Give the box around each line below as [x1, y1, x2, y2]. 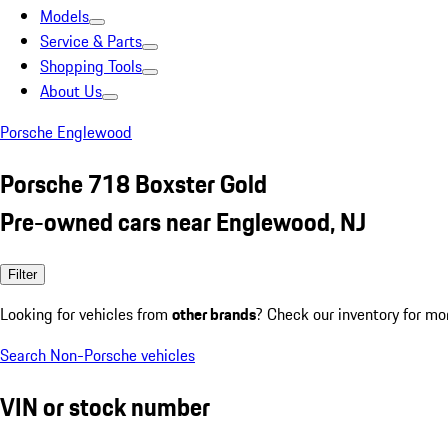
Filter [8, 266, 37, 282]
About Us [40, 79, 102, 103]
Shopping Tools [40, 54, 142, 78]
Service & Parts [40, 29, 142, 53]
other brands [172, 301, 256, 326]
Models [40, 4, 89, 28]
